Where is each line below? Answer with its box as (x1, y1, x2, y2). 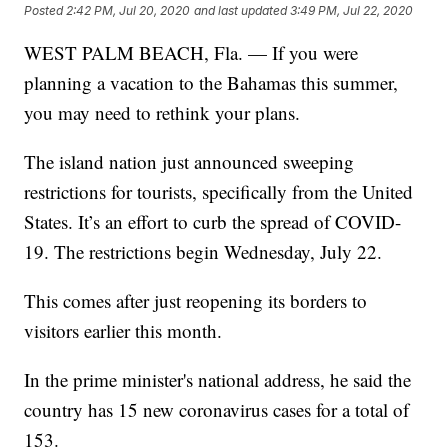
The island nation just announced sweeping (24, 148, 355, 174)
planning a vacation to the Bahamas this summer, (24, 69, 399, 95)
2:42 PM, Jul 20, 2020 (66, 3, 191, 19)
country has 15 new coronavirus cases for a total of (24, 396, 410, 422)
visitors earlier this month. (24, 317, 223, 343)
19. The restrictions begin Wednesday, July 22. (24, 238, 383, 264)
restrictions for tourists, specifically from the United (24, 178, 414, 204)
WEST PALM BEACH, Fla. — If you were (24, 39, 359, 65)
